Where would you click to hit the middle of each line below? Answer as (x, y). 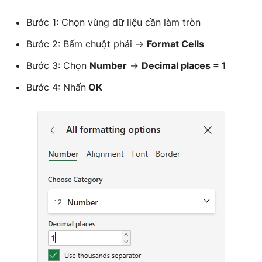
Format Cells (175, 44)
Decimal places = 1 (184, 65)
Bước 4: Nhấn (56, 87)
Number (108, 65)
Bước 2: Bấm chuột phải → (87, 44)
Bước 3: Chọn (58, 65)
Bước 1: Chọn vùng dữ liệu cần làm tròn (113, 22)
